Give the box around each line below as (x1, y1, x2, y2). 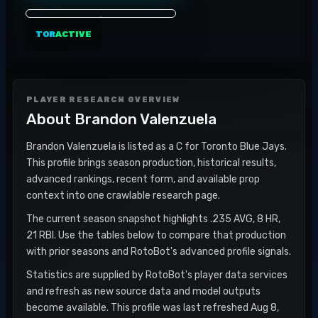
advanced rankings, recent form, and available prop (26, 173, 260, 185)
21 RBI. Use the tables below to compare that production (26, 229, 286, 241)
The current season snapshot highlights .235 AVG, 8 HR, (26, 213, 280, 225)
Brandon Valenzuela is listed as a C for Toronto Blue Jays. (26, 141, 287, 153)
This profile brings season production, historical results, (26, 157, 276, 169)
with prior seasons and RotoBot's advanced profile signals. (26, 246, 291, 258)
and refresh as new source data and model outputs (26, 285, 261, 297)
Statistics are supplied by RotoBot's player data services (26, 269, 287, 281)
